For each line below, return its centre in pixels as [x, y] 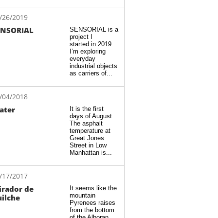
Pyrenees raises [92, 203]
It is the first [87, 109]
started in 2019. [93, 44]
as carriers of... [91, 73]
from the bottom [92, 210]
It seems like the [93, 188]
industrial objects [93, 66]
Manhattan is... [91, 153]
